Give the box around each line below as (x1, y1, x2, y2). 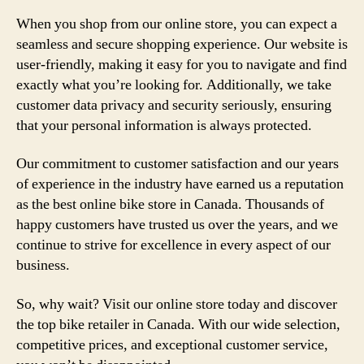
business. (16, 256, 70, 275)
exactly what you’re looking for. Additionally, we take (16, 75, 331, 94)
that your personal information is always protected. (16, 115, 312, 135)
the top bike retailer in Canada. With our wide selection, (16, 314, 340, 334)
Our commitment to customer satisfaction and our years (16, 154, 339, 173)
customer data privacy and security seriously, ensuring (16, 95, 331, 115)
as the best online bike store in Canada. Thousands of (16, 195, 324, 214)
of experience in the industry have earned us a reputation (16, 175, 344, 193)
